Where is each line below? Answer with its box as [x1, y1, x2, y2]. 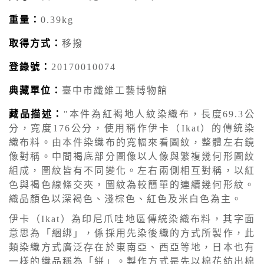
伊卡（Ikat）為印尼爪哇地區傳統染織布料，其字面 [9, 214, 255, 225]
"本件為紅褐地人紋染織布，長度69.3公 [64, 109, 256, 120]
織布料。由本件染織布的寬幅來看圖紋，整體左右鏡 [9, 137, 255, 148]
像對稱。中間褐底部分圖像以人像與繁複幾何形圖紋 [9, 151, 255, 162]
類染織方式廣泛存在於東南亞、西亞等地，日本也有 [9, 242, 255, 253]
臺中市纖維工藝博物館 [62, 85, 168, 96]
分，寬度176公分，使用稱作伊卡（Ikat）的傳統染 [9, 123, 255, 134]
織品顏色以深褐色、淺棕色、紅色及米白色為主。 [9, 194, 242, 204]
